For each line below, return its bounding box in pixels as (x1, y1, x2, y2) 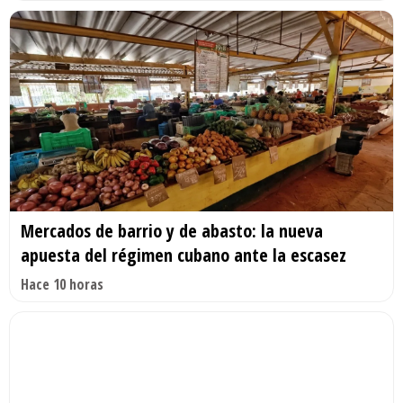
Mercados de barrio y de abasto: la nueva (21, 219, 323, 244)
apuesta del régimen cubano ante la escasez (21, 243, 346, 268)
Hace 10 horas (21, 274, 103, 295)
